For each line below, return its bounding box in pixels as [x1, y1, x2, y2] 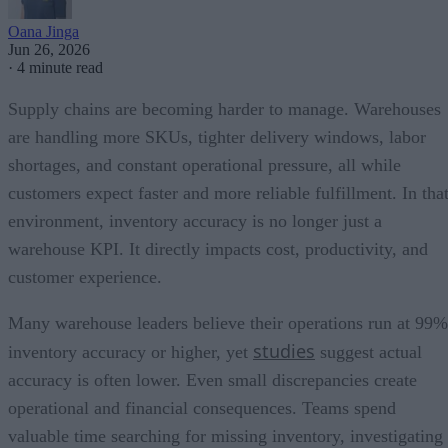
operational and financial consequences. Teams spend [8, 397, 396, 418]
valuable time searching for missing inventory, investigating [8, 425, 443, 446]
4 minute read [17, 58, 103, 76]
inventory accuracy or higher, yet [8, 341, 253, 362]
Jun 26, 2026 [8, 40, 90, 58]
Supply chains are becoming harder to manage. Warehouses [8, 98, 441, 119]
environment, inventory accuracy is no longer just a [8, 210, 382, 231]
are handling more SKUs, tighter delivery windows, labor [8, 126, 426, 147]
